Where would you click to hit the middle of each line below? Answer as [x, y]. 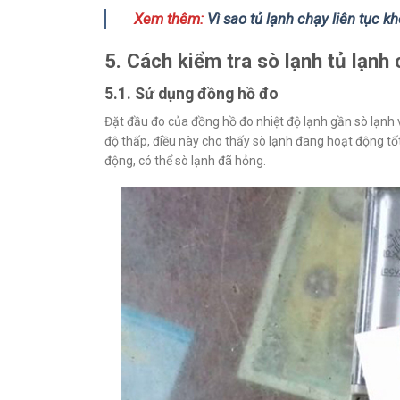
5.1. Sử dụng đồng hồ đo [192, 94]
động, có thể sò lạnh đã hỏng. [185, 161]
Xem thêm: [171, 19]
